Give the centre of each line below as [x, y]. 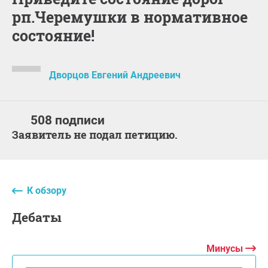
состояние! [53, 35]
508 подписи [68, 120]
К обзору [47, 190]
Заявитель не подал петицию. [98, 134]
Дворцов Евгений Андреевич [115, 75]
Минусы [226, 248]
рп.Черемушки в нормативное [130, 17]
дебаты [42, 217]
